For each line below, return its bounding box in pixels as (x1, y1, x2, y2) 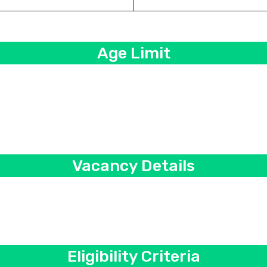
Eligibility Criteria (67, 247, 200, 266)
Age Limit (97, 44, 170, 63)
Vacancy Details (72, 156, 195, 175)
